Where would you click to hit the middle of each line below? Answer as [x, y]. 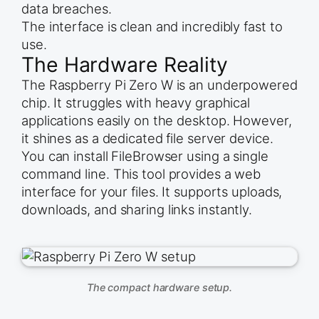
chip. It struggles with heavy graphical [136, 103]
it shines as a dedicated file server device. [147, 138]
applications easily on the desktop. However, [157, 121]
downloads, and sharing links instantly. [137, 210]
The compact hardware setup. [159, 288]
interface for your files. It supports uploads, [152, 192]
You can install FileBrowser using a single [145, 156]
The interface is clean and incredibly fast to [152, 27]
